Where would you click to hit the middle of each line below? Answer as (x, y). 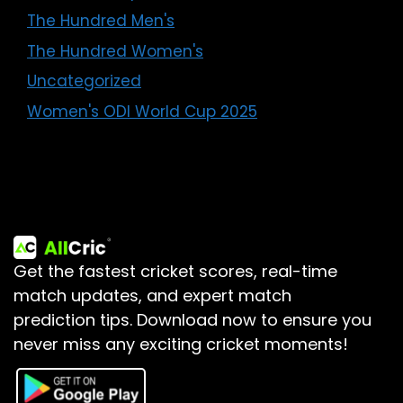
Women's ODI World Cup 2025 (142, 111)
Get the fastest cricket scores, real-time (175, 271)
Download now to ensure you (254, 319)
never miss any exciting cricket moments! (181, 344)
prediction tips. (75, 319)
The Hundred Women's (115, 51)
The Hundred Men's (101, 21)
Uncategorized (84, 81)
